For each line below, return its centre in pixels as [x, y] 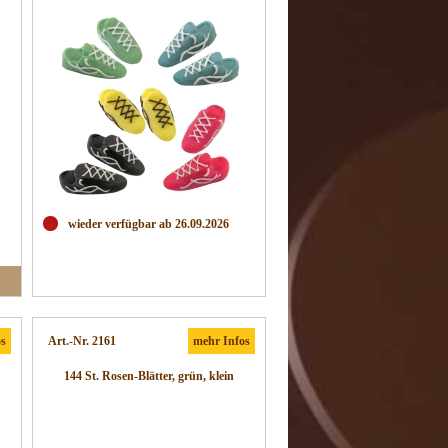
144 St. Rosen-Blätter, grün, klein [149, 376]
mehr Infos [221, 341]
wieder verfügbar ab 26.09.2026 [148, 224]
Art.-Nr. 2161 [82, 341]
